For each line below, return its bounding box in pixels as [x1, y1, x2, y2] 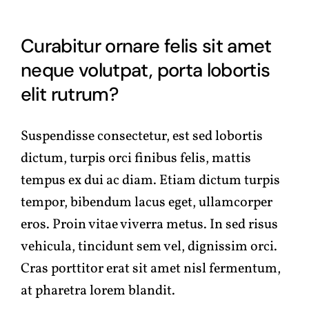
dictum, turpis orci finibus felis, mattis [21, 148, 251, 168]
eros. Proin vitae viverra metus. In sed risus [21, 215, 278, 235]
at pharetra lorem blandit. [21, 281, 175, 301]
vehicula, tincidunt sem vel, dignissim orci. [21, 237, 277, 257]
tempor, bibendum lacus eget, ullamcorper [21, 192, 272, 212]
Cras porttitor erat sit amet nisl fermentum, [21, 259, 281, 279]
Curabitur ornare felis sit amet [21, 33, 272, 58]
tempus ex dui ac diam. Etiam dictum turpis [21, 170, 280, 190]
